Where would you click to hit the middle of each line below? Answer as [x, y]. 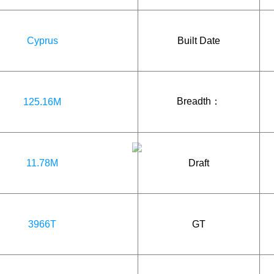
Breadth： [199, 101]
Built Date [199, 40]
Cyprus [42, 40]
